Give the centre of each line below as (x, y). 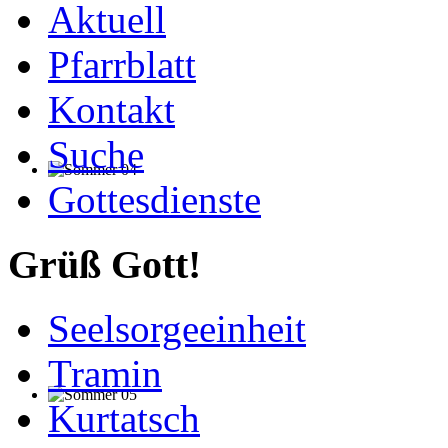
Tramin (105, 374)
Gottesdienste (154, 199)
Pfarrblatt (122, 64)
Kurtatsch (124, 419)
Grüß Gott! (104, 264)
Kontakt (111, 109)
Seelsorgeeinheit (177, 329)
